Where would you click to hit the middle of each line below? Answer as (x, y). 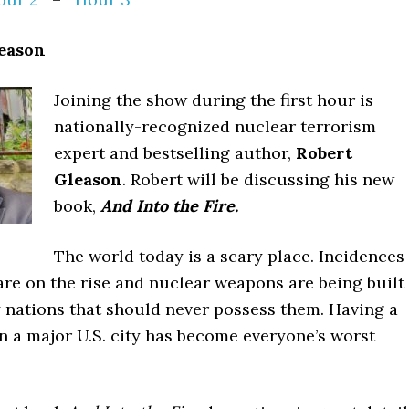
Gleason (88, 179)
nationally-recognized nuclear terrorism (215, 126)
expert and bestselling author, (175, 153)
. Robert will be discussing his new (258, 179)
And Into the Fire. (169, 206)
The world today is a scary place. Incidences (229, 256)
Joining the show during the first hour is (214, 100)
